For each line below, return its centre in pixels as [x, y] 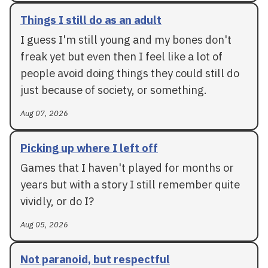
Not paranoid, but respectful [95, 259]
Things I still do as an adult [91, 19]
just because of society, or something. [114, 89]
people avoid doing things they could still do [130, 73]
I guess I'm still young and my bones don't [126, 39]
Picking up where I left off [89, 147]
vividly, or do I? [57, 201]
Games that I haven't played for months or [127, 167]
